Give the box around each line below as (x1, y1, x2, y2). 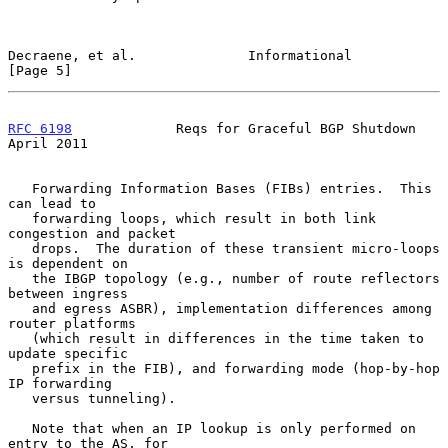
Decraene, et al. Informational (8, 47, 352, 63)
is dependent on (8, 255, 128, 271)
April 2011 (8, 135, 88, 151)
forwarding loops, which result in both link (8, 210, 32, 226)
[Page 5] (8, 62, 72, 78)
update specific (8, 345, 128, 361)
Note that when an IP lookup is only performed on (8, 420, 32, 436)
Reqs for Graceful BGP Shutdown (72, 120, 416, 136)
